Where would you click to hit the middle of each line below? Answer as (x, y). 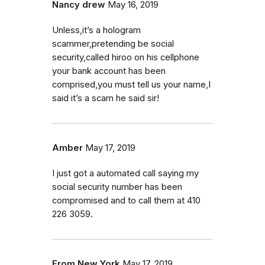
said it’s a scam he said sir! (106, 98)
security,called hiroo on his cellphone (126, 57)
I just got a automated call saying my (125, 173)
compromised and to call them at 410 (126, 200)
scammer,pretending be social (113, 43)
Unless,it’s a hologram (96, 30)
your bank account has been (109, 71)
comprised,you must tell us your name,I (131, 84)
